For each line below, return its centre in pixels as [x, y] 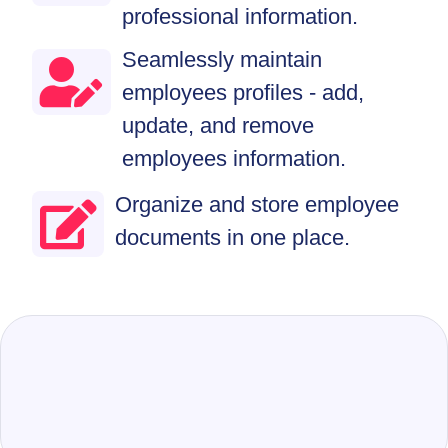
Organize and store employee [257, 205]
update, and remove [218, 126]
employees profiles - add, [243, 93]
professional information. [240, 17]
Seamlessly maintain [222, 60]
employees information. [234, 159]
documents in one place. [232, 238]
